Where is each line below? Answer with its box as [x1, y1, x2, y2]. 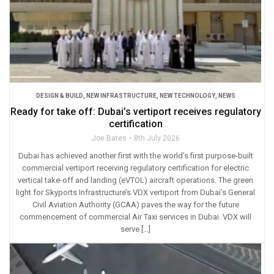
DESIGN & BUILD [35, 92, 83, 100]
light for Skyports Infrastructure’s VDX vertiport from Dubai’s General [16, 188, 255, 198]
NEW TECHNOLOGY [159, 92, 215, 100]
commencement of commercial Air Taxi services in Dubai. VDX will [20, 212, 251, 222]
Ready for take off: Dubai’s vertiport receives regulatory [10, 106, 261, 118]
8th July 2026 [133, 134, 180, 143]
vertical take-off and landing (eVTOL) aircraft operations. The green [18, 176, 253, 185]
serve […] [120, 224, 150, 234]
